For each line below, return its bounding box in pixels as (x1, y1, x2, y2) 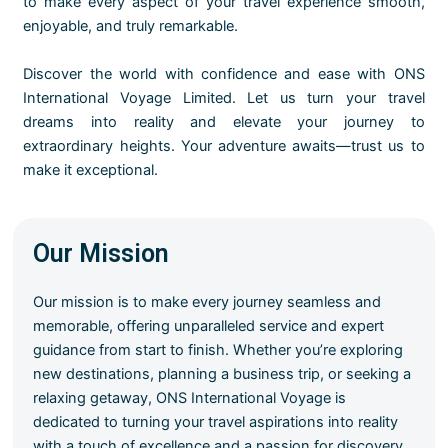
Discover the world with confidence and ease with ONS (23, 64, 425, 83)
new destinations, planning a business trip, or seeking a (33, 365, 412, 384)
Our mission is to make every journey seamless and (33, 293, 382, 312)
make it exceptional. (23, 160, 159, 179)
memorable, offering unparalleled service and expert (33, 317, 385, 336)
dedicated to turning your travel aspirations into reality (33, 413, 399, 432)
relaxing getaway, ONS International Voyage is (33, 389, 347, 408)
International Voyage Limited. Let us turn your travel (23, 88, 425, 107)
